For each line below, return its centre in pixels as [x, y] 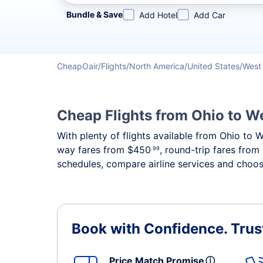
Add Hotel [158, 15]
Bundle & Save [95, 14]
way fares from [92, 150]
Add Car [210, 15]
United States [213, 66]
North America [157, 66]
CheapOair [77, 66]
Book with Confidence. [151, 229]
